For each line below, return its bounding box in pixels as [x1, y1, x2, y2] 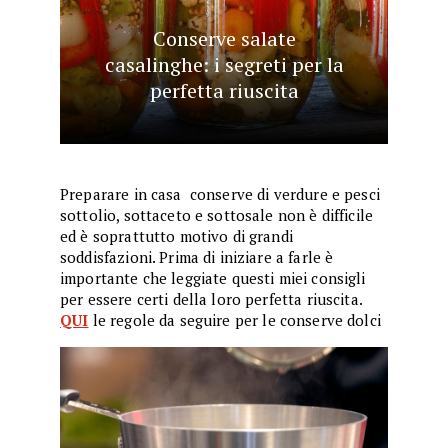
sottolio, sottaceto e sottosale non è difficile [60, 205, 374, 225]
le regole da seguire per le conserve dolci [92, 310, 381, 330]
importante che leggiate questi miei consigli [60, 268, 366, 288]
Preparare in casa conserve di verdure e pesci [60, 184, 380, 204]
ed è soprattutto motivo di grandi [60, 226, 293, 246]
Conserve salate [152, 25, 296, 52]
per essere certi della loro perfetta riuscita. [60, 289, 363, 309]
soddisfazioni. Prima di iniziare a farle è [60, 247, 334, 267]
